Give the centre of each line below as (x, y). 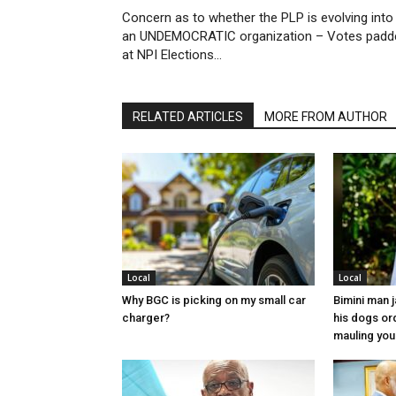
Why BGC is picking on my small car (214, 300)
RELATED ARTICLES (188, 116)
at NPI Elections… (172, 54)
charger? (146, 317)
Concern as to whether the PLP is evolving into (258, 17)
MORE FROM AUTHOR (326, 116)
